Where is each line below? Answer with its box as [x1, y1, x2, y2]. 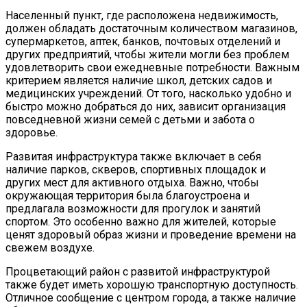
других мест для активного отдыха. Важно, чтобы [5, 176, 259, 190]
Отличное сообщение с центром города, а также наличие [5, 291, 296, 305]
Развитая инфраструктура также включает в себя [5, 150, 261, 164]
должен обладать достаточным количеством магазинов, [5, 22, 297, 36]
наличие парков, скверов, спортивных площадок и [5, 163, 266, 177]
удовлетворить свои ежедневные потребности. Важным [5, 61, 299, 75]
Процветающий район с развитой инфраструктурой [5, 265, 270, 279]
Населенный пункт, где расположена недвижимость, [5, 9, 278, 23]
